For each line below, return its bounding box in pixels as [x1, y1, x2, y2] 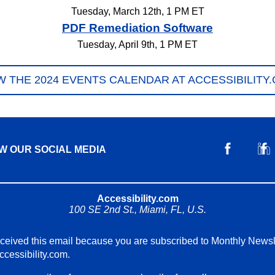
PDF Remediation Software [62, 21, 213, 34]
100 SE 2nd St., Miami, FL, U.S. [69, 204, 206, 215]
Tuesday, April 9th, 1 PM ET [77, 39, 198, 50]
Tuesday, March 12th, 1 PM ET [71, 6, 204, 17]
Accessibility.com [96, 193, 179, 204]
